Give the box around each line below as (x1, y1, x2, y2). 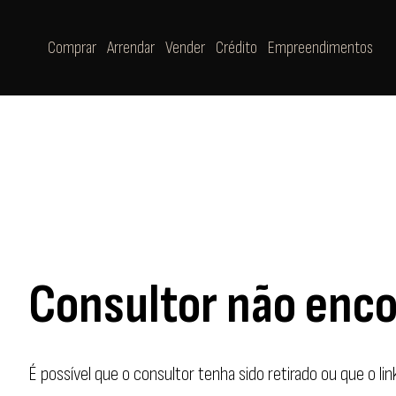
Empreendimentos (268, 37, 373, 59)
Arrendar (107, 37, 155, 59)
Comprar (48, 37, 96, 59)
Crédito (216, 37, 257, 59)
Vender (165, 37, 205, 59)
